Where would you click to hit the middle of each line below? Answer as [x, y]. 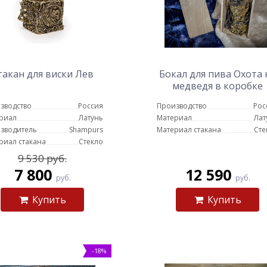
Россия [91, 106]
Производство [182, 106]
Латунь [91, 118]
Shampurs [86, 130]
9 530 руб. [42, 158]
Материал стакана [189, 130]
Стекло [91, 142]
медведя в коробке [218, 86]
